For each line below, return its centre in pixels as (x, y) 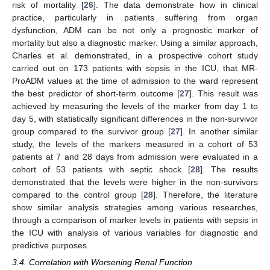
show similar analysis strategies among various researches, (135, 208)
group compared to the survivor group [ (91, 132)
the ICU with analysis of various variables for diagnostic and (135, 233)
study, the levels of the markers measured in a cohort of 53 (135, 144)
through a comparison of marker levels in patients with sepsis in (135, 220)
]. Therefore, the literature (206, 195)
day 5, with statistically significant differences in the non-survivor (135, 119)
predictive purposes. (51, 246)
